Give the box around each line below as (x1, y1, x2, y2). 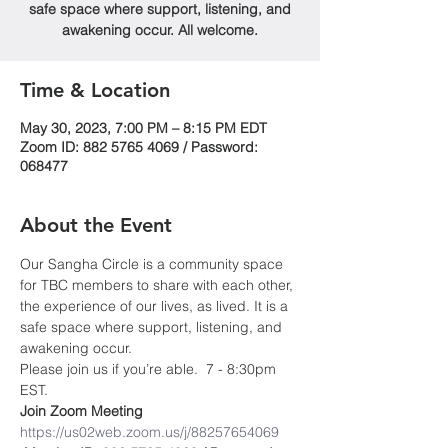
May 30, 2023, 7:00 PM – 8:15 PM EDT (20, 119, 267, 137)
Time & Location (20, 78, 170, 102)
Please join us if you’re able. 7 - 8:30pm (20, 360, 280, 378)
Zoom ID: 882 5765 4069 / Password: (20, 138, 258, 156)
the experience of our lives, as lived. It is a (20, 297, 292, 315)
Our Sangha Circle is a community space (20, 255, 287, 273)
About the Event (20, 213, 172, 237)
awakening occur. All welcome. (62, 21, 258, 39)
